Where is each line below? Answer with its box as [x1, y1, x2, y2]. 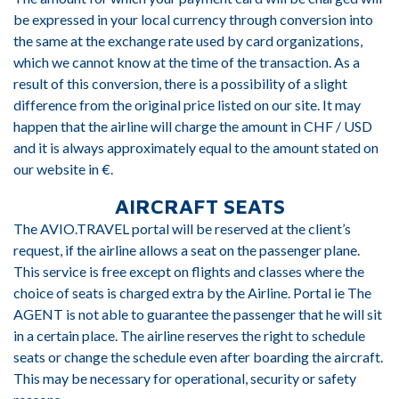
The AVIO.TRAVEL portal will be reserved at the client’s [13, 220, 351, 237]
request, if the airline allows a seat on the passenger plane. [13, 241, 360, 258]
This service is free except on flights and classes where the [13, 263, 364, 280]
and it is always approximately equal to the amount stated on [13, 139, 379, 156]
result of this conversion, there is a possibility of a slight [13, 75, 347, 92]
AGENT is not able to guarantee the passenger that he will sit [13, 305, 382, 322]
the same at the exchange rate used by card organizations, [13, 32, 362, 49]
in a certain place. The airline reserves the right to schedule [13, 327, 365, 344]
